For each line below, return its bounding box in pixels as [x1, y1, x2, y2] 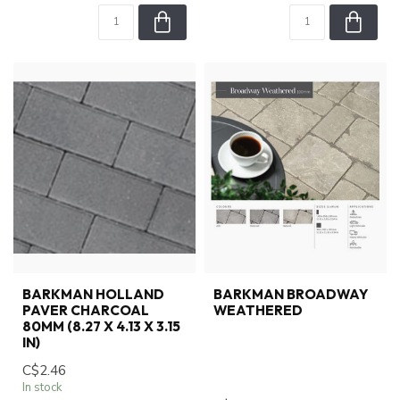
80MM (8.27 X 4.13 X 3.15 [22, 317, 180, 335]
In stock [22, 379, 62, 396]
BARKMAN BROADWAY [213, 285, 368, 303]
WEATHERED [213, 301, 303, 319]
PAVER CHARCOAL [22, 301, 149, 319]
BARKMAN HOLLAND [22, 285, 164, 303]
